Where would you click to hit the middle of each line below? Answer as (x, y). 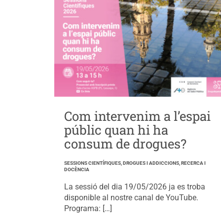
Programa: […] (88, 208)
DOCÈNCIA (76, 169)
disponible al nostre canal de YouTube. (131, 197)
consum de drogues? (125, 143)
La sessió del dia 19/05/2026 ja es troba (134, 186)
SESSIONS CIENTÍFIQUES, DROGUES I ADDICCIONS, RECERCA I (135, 163)
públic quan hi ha (116, 129)
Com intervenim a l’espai (137, 116)
